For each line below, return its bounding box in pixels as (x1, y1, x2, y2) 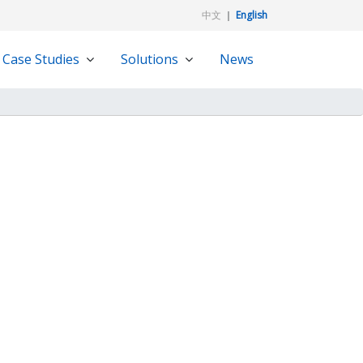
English (236, 8, 267, 22)
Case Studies (2, 50, 79, 68)
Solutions (121, 50, 178, 68)
